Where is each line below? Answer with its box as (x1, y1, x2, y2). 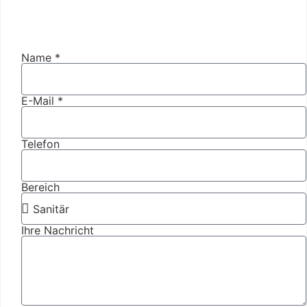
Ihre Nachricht (21, 223, 94, 238)
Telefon (21, 137, 60, 151)
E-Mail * (21, 94, 63, 108)
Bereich (21, 180, 60, 195)
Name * (21, 51, 60, 65)
